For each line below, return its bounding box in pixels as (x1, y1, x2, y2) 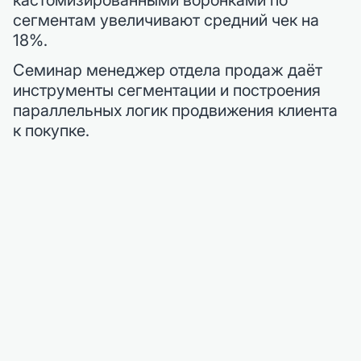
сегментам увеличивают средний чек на (13, 10, 319, 30)
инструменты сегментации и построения (13, 80, 321, 100)
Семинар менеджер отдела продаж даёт (13, 60, 322, 80)
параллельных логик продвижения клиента (13, 100, 338, 120)
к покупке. (13, 120, 89, 140)
